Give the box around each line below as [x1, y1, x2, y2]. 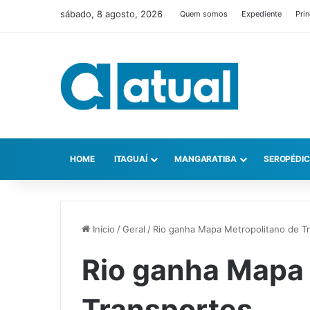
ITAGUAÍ [113, 154, 147, 165]
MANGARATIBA [174, 154, 237, 165]
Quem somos [180, 9, 228, 19]
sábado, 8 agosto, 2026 [60, 8, 163, 19]
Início [90, 224, 115, 235]
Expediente [241, 9, 282, 19]
